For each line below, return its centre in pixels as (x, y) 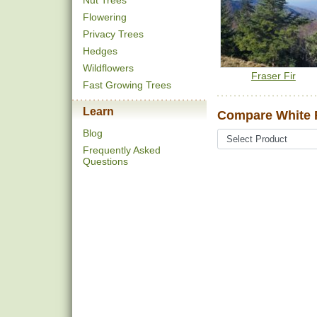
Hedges (100, 51)
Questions (105, 161)
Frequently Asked (122, 150)
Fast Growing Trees (127, 85)
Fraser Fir (273, 76)
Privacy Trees (113, 34)
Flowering (105, 17)
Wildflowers (108, 68)
